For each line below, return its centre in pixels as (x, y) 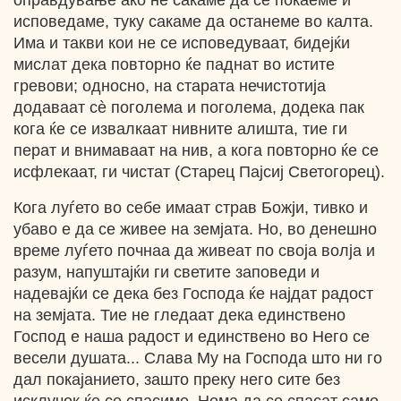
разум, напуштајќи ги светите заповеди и (166, 272)
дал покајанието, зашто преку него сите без (177, 380)
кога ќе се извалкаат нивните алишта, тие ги (180, 129)
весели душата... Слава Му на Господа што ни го (198, 358)
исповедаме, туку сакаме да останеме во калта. (193, 21)
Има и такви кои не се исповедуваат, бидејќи (182, 43)
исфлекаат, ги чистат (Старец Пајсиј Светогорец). (199, 172)
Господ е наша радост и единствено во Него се (192, 337)
